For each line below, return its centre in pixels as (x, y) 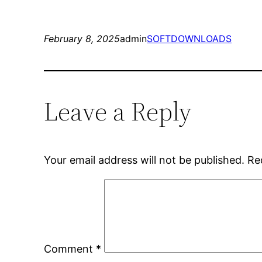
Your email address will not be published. (144, 160)
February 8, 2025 (82, 39)
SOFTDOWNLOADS (189, 39)
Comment (70, 249)
